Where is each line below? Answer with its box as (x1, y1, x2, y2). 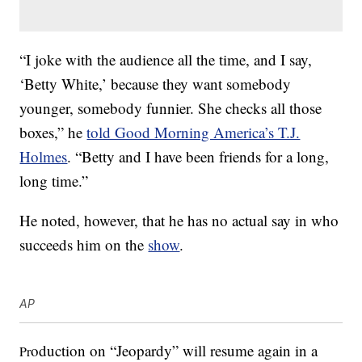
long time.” (19, 170, 89, 192)
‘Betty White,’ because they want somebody (19, 74, 292, 95)
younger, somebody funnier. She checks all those (19, 98, 322, 119)
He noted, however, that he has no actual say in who (19, 210, 339, 231)
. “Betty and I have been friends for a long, (67, 146, 330, 167)
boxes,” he (19, 122, 87, 143)
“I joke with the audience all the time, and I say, (19, 49, 313, 70)
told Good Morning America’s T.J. (86, 122, 301, 143)
